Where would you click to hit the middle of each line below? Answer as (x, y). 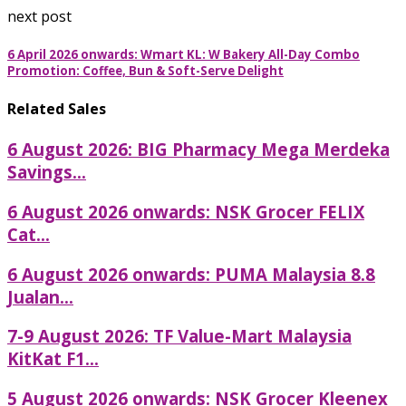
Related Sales (57, 109)
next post (39, 16)
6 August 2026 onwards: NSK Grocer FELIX (186, 212)
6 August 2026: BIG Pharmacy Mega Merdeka (198, 150)
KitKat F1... (53, 359)
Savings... (47, 172)
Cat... (29, 235)
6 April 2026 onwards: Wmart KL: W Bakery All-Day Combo (184, 54)
